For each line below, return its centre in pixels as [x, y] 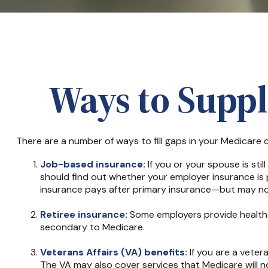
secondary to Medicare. [92, 227]
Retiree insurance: [83, 214]
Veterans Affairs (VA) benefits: [113, 252]
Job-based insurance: [92, 164]
